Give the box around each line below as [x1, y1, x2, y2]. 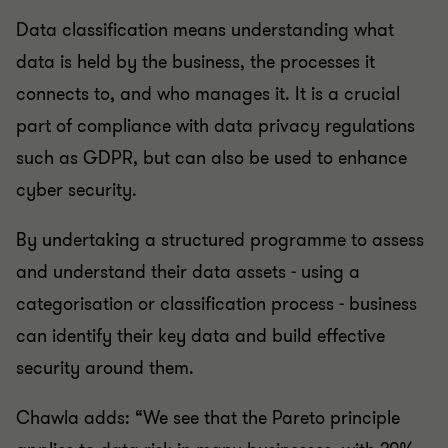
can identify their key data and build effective [16, 324, 385, 348]
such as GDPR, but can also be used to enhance [16, 146, 407, 170]
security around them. [16, 356, 194, 380]
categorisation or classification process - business [16, 292, 417, 316]
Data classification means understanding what [16, 18, 394, 42]
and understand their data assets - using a [16, 260, 360, 284]
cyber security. [16, 178, 137, 202]
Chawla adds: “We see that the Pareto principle [16, 406, 400, 430]
